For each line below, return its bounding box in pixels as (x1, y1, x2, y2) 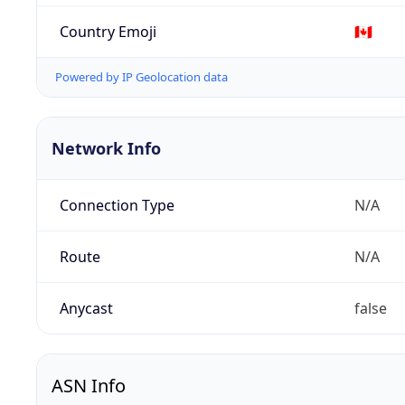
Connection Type (59, 195, 174, 216)
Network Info (52, 137, 161, 160)
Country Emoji (59, 21, 156, 42)
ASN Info (52, 373, 126, 399)
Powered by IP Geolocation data (55, 69, 228, 86)
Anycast (59, 298, 113, 319)
